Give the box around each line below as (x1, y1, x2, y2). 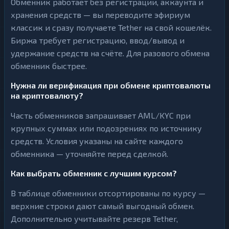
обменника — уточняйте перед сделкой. (11, 149, 168, 158)
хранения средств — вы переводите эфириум (11, 10, 190, 19)
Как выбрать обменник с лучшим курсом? (11, 168, 177, 178)
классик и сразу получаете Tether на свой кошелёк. (11, 22, 212, 32)
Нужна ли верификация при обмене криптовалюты (11, 80, 211, 90)
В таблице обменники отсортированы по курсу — (11, 188, 205, 198)
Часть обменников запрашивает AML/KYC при (11, 110, 191, 120)
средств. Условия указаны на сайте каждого (11, 136, 183, 146)
